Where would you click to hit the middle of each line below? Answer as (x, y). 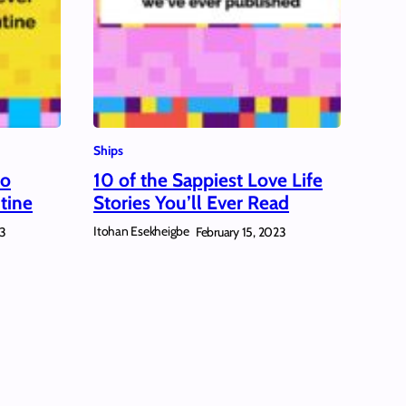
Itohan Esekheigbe (141, 232)
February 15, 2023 (241, 232)
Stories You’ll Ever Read (191, 202)
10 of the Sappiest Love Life (208, 179)
